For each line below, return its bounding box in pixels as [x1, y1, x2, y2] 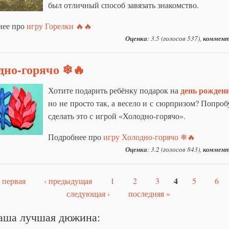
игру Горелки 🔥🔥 [27, 20, 92, 31]
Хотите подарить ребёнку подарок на [48, 84, 180, 96]
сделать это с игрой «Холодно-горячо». [48, 110, 186, 121]
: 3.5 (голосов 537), [147, 33, 203, 43]
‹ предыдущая [43, 175, 92, 186]
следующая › [66, 188, 110, 199]
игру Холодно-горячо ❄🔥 [103, 131, 195, 142]
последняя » [128, 188, 170, 199]
